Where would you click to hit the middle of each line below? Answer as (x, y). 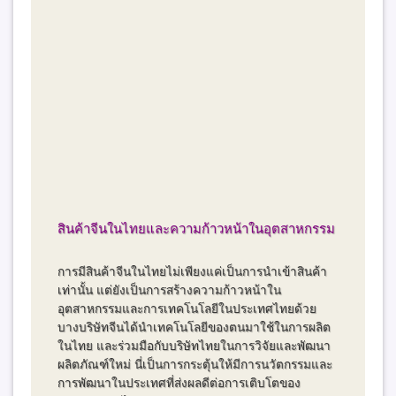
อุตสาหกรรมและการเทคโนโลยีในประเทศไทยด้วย (187, 308)
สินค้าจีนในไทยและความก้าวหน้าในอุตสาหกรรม (197, 228)
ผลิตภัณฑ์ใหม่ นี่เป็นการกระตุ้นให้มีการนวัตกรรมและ (195, 364)
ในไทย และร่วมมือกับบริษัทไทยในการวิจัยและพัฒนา (194, 346)
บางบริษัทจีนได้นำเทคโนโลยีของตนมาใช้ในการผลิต (194, 327)
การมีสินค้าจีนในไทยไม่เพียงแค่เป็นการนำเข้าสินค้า (193, 271)
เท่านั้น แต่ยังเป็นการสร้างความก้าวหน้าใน (170, 290)
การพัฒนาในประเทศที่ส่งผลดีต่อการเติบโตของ (179, 383)
